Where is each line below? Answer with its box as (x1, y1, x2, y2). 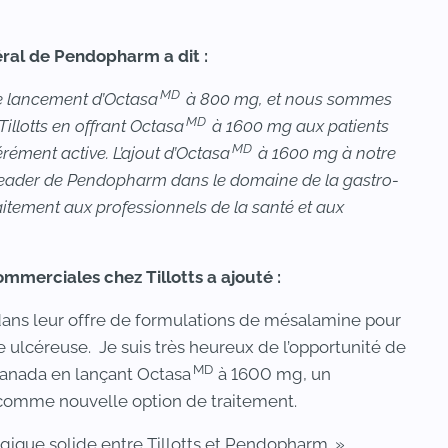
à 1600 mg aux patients (208, 116, 389, 136)
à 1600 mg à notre (254, 143, 396, 163)
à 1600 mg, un (218, 364, 331, 384)
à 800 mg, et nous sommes (182, 89, 392, 109)
